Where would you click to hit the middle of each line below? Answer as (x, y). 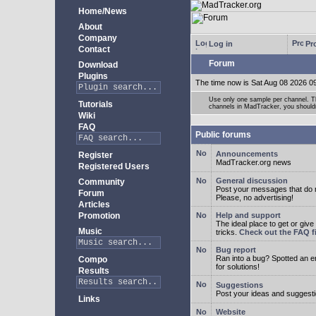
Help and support (248, 215)
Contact (93, 49)
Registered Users (113, 166)
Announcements (247, 154)
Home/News (102, 11)
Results (93, 271)
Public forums (223, 135)
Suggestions (239, 285)
